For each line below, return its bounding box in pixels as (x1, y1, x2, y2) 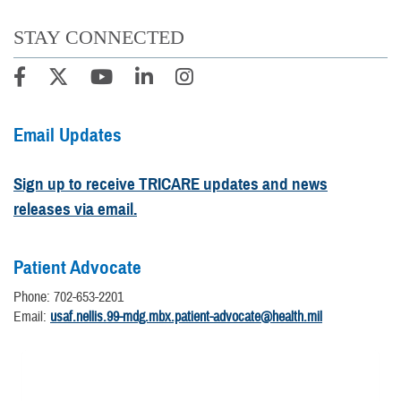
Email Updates (13, 123, 122, 147)
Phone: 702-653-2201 (13, 287, 124, 306)
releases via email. (13, 198, 137, 219)
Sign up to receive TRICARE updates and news (13, 173, 328, 194)
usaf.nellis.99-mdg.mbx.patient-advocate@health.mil (50, 307, 322, 326)
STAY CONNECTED (13, 25, 184, 48)
